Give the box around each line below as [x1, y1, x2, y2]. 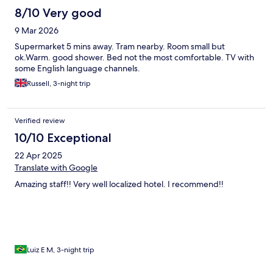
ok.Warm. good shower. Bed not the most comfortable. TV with [15, 52, 254, 63]
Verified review [15, 116, 65, 126]
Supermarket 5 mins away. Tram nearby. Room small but [15, 41, 225, 52]
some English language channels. [15, 63, 140, 74]
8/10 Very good [15, 5, 102, 21]
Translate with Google [15, 162, 97, 174]
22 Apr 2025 [15, 150, 62, 161]
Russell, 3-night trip [27, 79, 91, 89]
